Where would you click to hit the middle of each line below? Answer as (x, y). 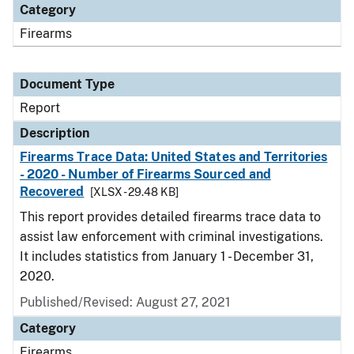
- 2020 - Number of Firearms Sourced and (145, 174)
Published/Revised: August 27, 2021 (125, 302)
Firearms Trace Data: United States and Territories (174, 157)
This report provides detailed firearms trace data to (170, 217)
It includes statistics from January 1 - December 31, (167, 256)
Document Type (67, 84)
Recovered (52, 192)
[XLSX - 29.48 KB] (135, 192)
